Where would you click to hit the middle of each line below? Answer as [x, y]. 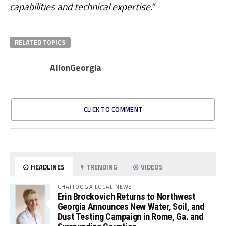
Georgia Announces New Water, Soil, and [131, 207]
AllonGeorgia [75, 68]
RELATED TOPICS [40, 43]
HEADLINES [47, 167]
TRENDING [101, 167]
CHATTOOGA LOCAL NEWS [95, 187]
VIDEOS [151, 167]
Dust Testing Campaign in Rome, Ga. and [130, 217]
